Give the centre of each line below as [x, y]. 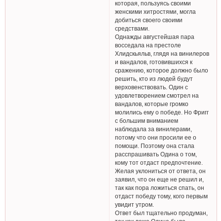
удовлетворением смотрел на [157, 96]
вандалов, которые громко [152, 104]
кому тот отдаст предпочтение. [159, 163]
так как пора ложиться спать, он [160, 188]
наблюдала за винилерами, [154, 129]
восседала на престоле [148, 45]
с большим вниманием [147, 121]
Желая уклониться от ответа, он [161, 171]
